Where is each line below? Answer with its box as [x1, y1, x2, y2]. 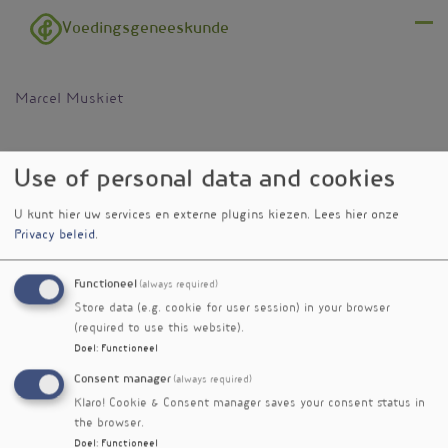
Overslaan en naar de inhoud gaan [15, 3, 252, 17]
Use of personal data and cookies [14, 168, 397, 193]
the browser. [74, 418, 144, 430]
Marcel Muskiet [15, 93, 124, 107]
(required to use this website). [74, 323, 244, 335]
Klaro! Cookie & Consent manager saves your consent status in [74, 398, 425, 410]
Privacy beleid [14, 229, 95, 242]
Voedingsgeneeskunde [62, 21, 229, 37]
